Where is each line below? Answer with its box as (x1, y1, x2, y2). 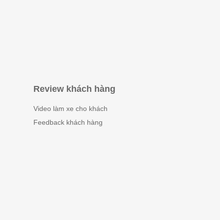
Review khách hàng (33, 84, 116, 94)
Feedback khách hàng (33, 118, 103, 127)
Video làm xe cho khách (33, 105, 108, 113)
